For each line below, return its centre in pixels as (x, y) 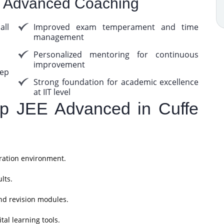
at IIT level (52, 92)
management (59, 37)
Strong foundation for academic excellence (116, 82)
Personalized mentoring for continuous (116, 54)
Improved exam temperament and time (116, 27)
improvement (59, 64)
